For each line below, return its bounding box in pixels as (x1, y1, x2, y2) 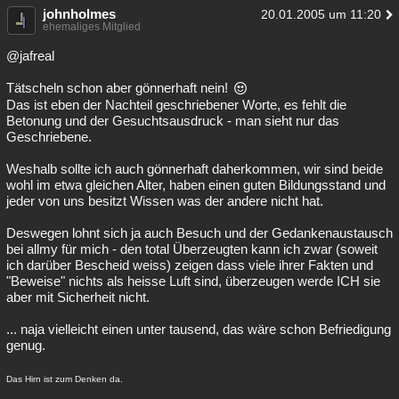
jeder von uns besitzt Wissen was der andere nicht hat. (6, 193, 323, 208)
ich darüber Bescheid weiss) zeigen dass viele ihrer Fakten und (6, 257, 373, 273)
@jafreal (6, 48, 54, 63)
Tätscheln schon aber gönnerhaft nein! (6, 80, 232, 95)
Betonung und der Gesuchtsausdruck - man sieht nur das (6, 113, 339, 128)
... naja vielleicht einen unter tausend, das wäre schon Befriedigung (6, 322, 391, 337)
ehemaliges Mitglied (43, 20, 141, 33)
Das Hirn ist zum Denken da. (6, 374, 123, 384)
